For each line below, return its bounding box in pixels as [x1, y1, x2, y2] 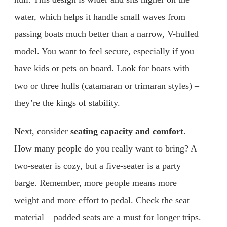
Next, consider [14, 126, 70, 136]
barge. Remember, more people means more [14, 177, 177, 188]
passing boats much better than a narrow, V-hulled [14, 29, 199, 40]
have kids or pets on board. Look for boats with [14, 63, 190, 74]
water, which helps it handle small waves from [14, 12, 185, 22]
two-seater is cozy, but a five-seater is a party [14, 160, 181, 171]
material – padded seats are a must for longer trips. [14, 212, 201, 222]
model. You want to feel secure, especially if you [14, 46, 194, 57]
